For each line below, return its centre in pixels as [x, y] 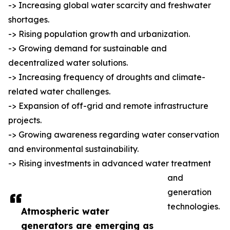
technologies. [194, 207]
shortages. [29, 20]
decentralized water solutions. [68, 63]
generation [189, 192]
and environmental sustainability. [73, 149]
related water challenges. [59, 92]
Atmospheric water [65, 211]
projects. [25, 120]
